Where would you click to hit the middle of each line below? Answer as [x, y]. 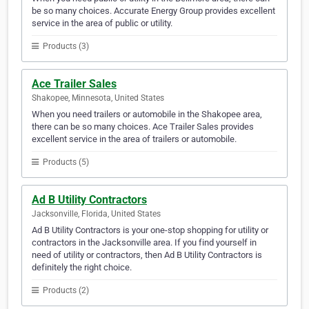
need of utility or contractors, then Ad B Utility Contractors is [147, 255]
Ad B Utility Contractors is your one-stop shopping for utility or [150, 230]
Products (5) [65, 162]
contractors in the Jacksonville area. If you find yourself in [144, 243]
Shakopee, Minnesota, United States [98, 98]
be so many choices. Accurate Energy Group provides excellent [153, 11]
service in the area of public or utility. [102, 23]
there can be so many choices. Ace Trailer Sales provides [143, 127]
